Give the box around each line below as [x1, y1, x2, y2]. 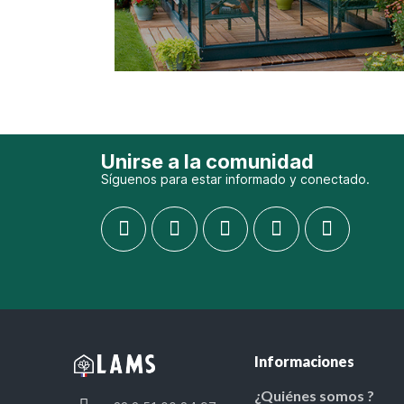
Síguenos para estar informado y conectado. [101, 170, 370, 187]
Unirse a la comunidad [101, 149, 314, 173]
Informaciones [253, 352, 354, 370]
